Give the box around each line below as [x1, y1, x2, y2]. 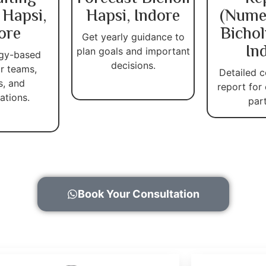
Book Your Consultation [77, 187, 199, 200]
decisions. [110, 59, 156, 71]
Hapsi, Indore [86, 3, 180, 30]
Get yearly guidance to [81, 30, 185, 43]
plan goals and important [76, 45, 190, 57]
